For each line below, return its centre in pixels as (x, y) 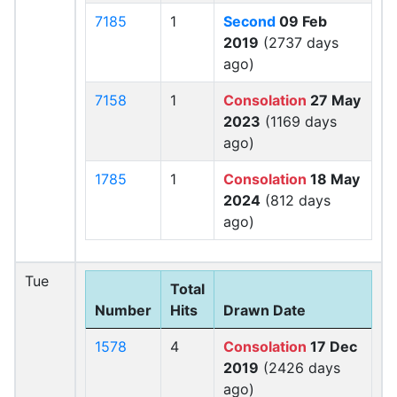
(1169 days (299, 121)
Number (123, 310)
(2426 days (300, 368)
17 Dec (332, 346)
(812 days (296, 200)
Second (249, 21)
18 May (333, 179)
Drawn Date (265, 310)
